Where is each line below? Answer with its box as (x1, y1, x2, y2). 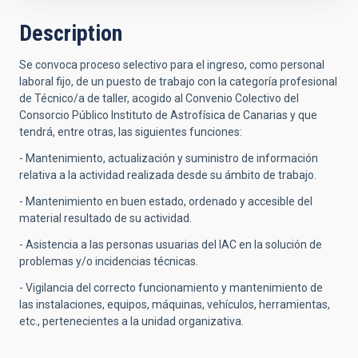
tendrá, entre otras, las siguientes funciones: (19, 125, 242, 138)
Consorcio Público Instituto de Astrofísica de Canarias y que (19, 109, 317, 121)
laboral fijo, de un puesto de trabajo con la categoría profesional (19, 75, 337, 88)
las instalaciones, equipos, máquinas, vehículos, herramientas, (19, 298, 330, 311)
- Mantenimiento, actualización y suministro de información (19, 152, 318, 165)
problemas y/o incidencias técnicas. (19, 255, 198, 268)
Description (19, 20, 122, 46)
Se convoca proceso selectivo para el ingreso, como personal (19, 58, 324, 71)
